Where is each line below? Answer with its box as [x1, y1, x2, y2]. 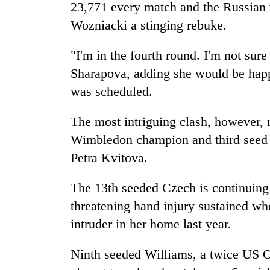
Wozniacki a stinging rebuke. [71, 17, 227, 33]
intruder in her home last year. [71, 216, 231, 232]
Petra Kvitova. [71, 150, 148, 166]
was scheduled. [71, 84, 152, 99]
